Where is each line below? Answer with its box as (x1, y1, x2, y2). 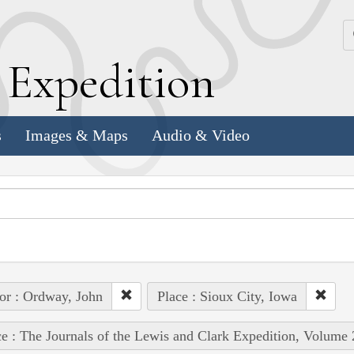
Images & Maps (25, 126, 128, 145)
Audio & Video (152, 126, 250, 145)
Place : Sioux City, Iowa (156, 288, 297, 304)
